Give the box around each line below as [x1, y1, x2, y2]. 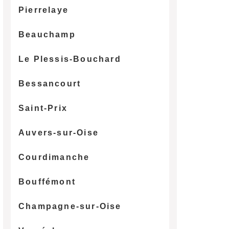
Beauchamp [18, 30, 76, 39]
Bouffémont [18, 177, 76, 186]
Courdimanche [18, 152, 90, 162]
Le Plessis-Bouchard [18, 54, 121, 63]
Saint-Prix [18, 103, 67, 112]
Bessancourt [18, 79, 81, 88]
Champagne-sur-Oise [18, 201, 122, 211]
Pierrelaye [18, 5, 68, 14]
